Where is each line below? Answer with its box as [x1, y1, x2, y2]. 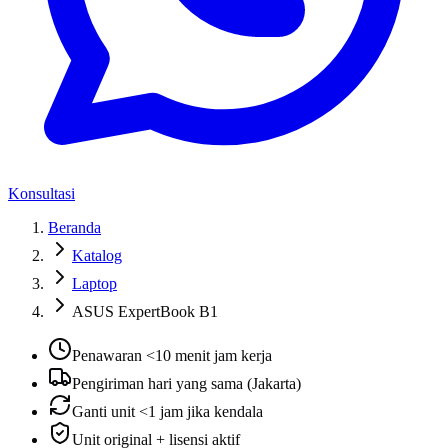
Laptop [72, 275, 117, 292]
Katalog [72, 247, 122, 264]
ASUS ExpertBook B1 [72, 303, 218, 320]
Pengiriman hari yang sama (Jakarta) [72, 375, 301, 392]
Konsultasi [8, 185, 75, 202]
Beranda [48, 219, 101, 236]
